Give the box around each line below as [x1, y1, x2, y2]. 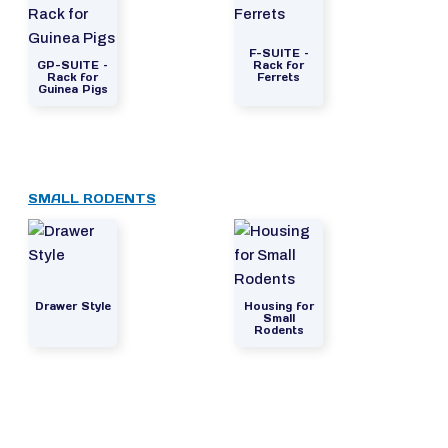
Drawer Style [34, 299, 111, 313]
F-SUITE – [248, 46, 309, 60]
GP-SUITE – [37, 58, 109, 72]
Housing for [243, 299, 314, 313]
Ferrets [257, 70, 301, 84]
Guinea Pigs [37, 82, 108, 96]
